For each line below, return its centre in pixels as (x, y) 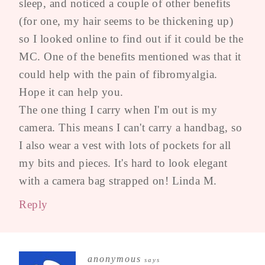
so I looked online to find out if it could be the (131, 38)
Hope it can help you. (71, 92)
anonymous (114, 258)
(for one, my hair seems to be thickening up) (126, 21)
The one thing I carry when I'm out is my (118, 109)
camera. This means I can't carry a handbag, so (130, 127)
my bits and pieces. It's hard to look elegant (123, 163)
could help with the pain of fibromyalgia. (118, 74)
